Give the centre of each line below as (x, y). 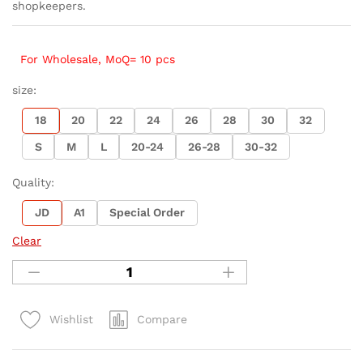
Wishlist (71, 320)
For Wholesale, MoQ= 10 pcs (98, 59)
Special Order (147, 212)
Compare (162, 319)
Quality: (33, 182)
